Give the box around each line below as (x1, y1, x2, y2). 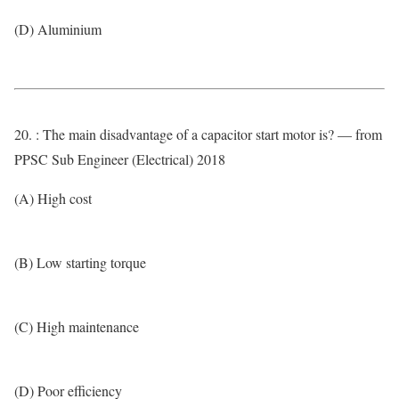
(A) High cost (14, 189, 92, 208)
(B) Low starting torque (14, 253, 146, 272)
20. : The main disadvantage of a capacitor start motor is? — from (14, 125, 382, 143)
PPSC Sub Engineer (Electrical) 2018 (14, 150, 225, 168)
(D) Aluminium (14, 20, 102, 38)
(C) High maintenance (14, 317, 139, 336)
